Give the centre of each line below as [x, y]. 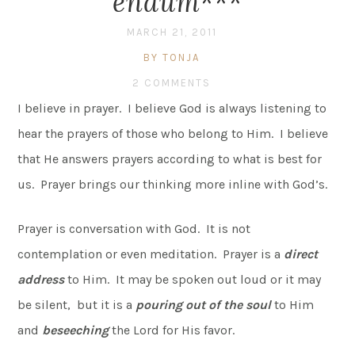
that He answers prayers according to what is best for [170, 158]
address [41, 279]
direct [301, 254]
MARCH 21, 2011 [172, 32]
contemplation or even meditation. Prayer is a [151, 254]
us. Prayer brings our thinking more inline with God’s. [173, 184]
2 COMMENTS [172, 82]
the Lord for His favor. [174, 330]
